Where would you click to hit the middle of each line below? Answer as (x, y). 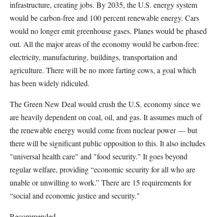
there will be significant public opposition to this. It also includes (108, 143)
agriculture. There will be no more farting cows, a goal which (103, 70)
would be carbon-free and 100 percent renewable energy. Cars (104, 18)
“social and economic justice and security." (75, 195)
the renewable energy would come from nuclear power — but (103, 130)
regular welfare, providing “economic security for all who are (102, 169)
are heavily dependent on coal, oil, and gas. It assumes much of (106, 117)
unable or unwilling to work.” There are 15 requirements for (101, 182)
